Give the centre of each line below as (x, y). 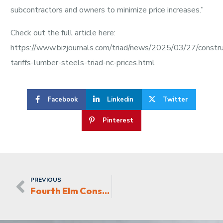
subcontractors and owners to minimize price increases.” (107, 10)
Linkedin (120, 99)
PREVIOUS (46, 179)
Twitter (175, 99)
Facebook (63, 99)
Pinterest (118, 120)
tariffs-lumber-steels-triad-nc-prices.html (82, 62)
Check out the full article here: (63, 33)
